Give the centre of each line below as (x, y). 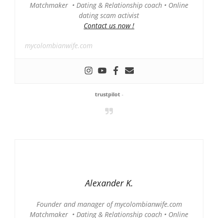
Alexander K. (109, 183)
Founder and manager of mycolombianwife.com (109, 204)
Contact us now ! (109, 26)
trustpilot (107, 94)
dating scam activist (109, 15)
